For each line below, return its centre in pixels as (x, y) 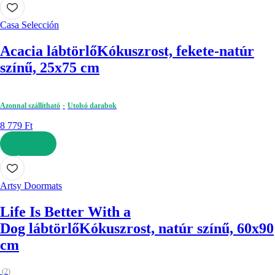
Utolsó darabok (92, 106)
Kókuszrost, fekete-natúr (176, 51)
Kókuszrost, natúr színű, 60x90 (176, 228)
